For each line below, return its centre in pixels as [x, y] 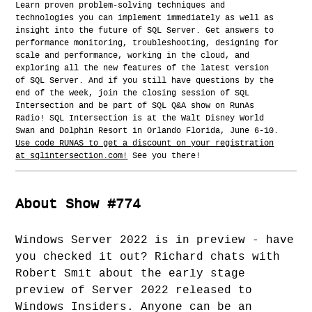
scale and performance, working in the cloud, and [133, 56]
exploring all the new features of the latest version [142, 68]
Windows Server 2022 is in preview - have [155, 240]
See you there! [164, 156]
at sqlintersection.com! [72, 156]
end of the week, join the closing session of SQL [133, 93]
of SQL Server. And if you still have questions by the [145, 81]
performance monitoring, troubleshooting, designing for [147, 43]
